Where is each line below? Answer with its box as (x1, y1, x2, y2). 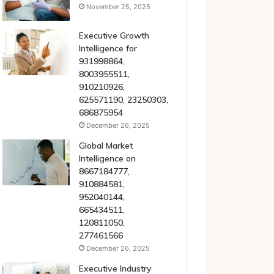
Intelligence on (78, 153, 136, 164)
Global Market (78, 140, 133, 151)
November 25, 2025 (86, 2, 150, 11)
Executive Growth (78, 30, 149, 41)
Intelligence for (78, 43, 137, 54)
